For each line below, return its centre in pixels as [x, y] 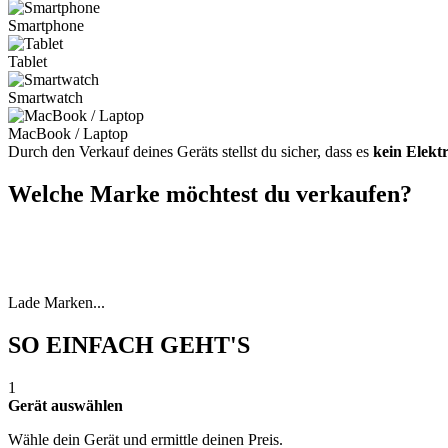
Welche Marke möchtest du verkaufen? [210, 194]
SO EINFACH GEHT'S [129, 345]
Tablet [27, 62]
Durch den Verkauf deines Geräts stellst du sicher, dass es [190, 152]
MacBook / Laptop [68, 134]
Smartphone [46, 26]
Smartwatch [45, 98]
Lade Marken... [56, 303]
